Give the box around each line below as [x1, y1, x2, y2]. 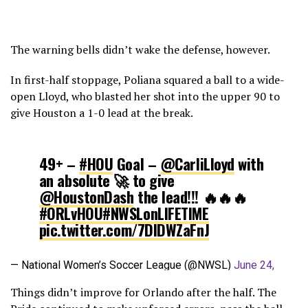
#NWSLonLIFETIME [102, 201, 209, 224]
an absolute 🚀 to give [38, 168, 175, 191]
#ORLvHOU [38, 201, 103, 224]
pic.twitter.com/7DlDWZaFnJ [38, 217, 210, 241]
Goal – [113, 151, 160, 175]
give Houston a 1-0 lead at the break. [10, 104, 193, 120]
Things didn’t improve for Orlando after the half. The [10, 284, 276, 300]
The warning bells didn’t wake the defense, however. [10, 41, 270, 57]
